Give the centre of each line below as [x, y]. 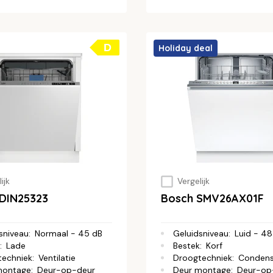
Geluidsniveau [201, 233]
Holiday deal [186, 48]
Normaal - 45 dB [69, 233]
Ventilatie [57, 257]
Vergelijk [193, 181]
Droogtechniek [203, 257]
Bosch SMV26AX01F [212, 198]
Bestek [186, 245]
